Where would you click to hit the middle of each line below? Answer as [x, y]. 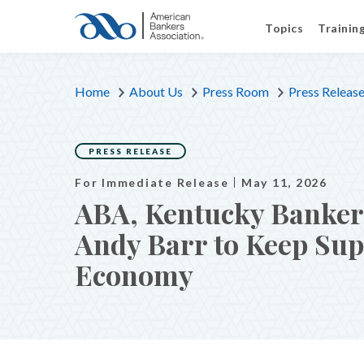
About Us [156, 91]
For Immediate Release [152, 182]
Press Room [236, 91]
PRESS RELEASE [130, 151]
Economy [134, 275]
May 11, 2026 [284, 182]
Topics [284, 28]
